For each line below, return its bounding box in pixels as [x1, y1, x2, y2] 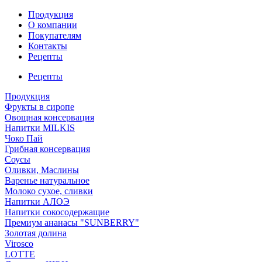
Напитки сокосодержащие [5, 207, 109, 217]
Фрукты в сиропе [5, 102, 74, 112]
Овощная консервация [5, 112, 94, 122]
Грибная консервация [5, 144, 90, 154]
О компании [28, 20, 77, 30]
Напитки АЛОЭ [5, 196, 70, 206]
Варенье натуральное [5, 175, 89, 185]
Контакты [28, 41, 67, 51]
